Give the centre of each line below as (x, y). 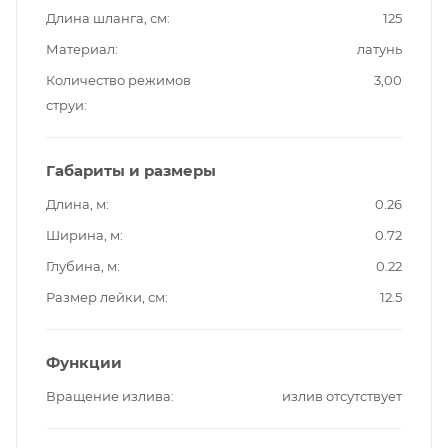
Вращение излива (108, 396)
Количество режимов (118, 80)
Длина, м (76, 204)
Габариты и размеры (131, 171)
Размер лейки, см (105, 297)
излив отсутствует (342, 396)
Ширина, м (83, 235)
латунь (379, 49)
